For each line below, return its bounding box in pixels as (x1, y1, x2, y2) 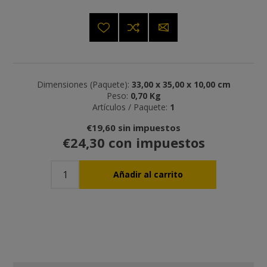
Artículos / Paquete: (92, 101, 167, 113)
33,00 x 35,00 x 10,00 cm (131, 78, 231, 90)
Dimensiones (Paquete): (36, 78, 129, 90)
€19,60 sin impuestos (86, 121, 181, 133)
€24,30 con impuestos (62, 133, 205, 151)
